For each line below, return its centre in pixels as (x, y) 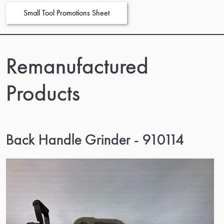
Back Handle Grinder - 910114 (95, 139)
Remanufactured (77, 66)
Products (43, 93)
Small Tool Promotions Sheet (66, 13)
